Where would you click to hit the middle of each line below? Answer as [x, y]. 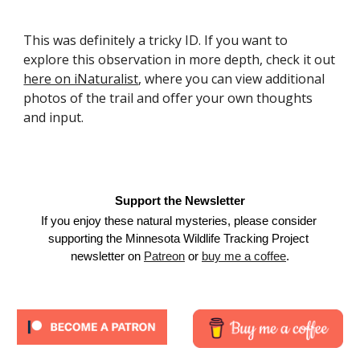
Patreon [164, 256]
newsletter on [106, 256]
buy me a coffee [244, 256]
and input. [54, 117]
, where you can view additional [232, 79]
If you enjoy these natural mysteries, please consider [178, 221]
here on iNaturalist [81, 79]
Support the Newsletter [180, 201]
